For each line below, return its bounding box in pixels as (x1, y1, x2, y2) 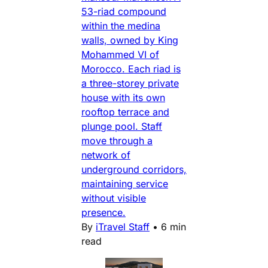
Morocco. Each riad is (81, 62, 181, 75)
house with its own (81, 91, 165, 103)
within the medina (81, 19, 160, 32)
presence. (81, 206, 126, 218)
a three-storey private (81, 77, 179, 89)
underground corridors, (81, 163, 187, 175)
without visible (81, 191, 146, 204)
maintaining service (81, 177, 168, 190)
